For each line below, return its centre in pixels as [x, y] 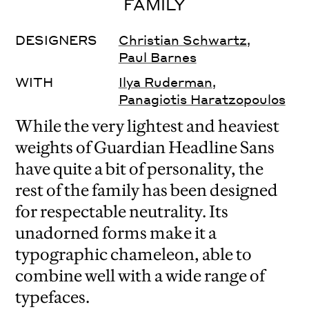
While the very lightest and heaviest [148, 126]
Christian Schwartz [182, 40]
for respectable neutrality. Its [122, 212]
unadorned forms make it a [116, 233]
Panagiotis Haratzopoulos [202, 99]
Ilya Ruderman [165, 82]
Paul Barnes [157, 57]
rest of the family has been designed [147, 190]
